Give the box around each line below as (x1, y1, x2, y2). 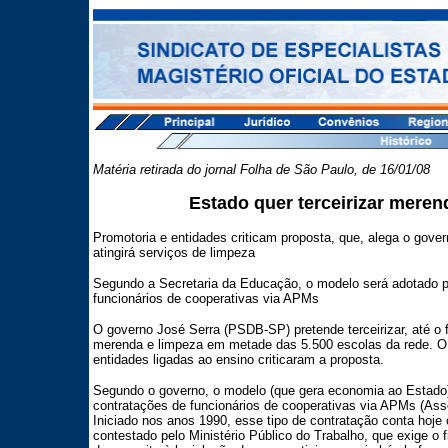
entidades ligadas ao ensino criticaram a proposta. (92, 352, 384, 367)
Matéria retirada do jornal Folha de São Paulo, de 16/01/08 (92, 162, 430, 177)
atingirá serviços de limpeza (92, 245, 255, 260)
